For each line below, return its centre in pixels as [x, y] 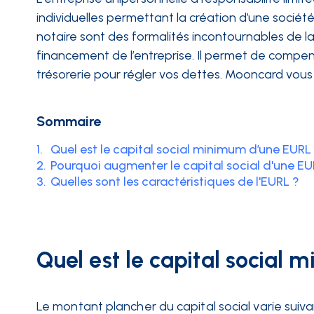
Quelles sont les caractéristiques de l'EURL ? [175, 182]
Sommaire [69, 121]
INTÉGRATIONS [110, 30]
